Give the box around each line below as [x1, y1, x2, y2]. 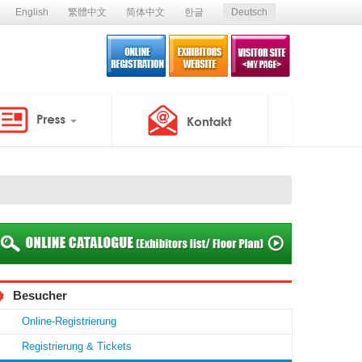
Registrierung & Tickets [22, 340, 132, 353]
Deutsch [231, 7, 267, 17]
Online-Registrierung [22, 315, 116, 328]
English [15, 7, 48, 17]
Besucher [13, 288, 67, 303]
